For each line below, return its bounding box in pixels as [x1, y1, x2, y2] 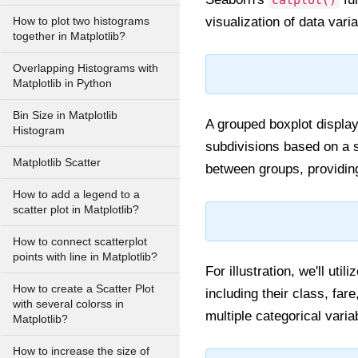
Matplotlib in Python [13, 78, 112, 89]
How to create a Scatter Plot [13, 283, 154, 295]
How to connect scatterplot [13, 236, 147, 248]
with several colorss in [13, 298, 124, 310]
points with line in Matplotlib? [13, 251, 157, 263]
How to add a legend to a [13, 189, 140, 201]
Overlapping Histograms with [13, 62, 158, 74]
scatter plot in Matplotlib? [13, 204, 139, 216]
